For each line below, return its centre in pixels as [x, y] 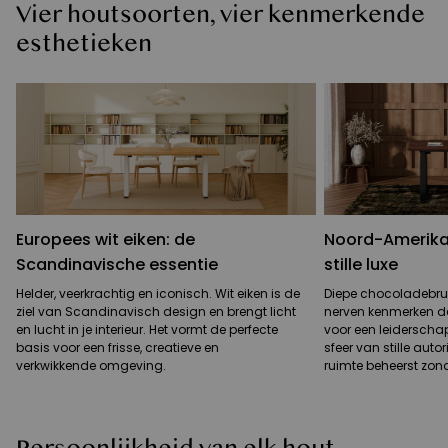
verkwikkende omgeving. [91, 366]
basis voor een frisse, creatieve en [117, 348]
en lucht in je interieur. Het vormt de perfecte [147, 330]
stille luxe [361, 265]
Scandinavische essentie [117, 265]
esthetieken [84, 44]
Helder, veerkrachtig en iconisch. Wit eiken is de [158, 294]
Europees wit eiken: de [105, 240]
